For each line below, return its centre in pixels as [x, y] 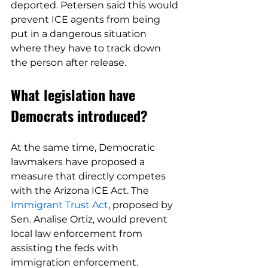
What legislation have [75, 95]
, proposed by [142, 205]
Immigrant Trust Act [60, 205]
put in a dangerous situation [80, 34]
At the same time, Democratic [84, 147]
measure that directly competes [89, 176]
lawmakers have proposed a [79, 162]
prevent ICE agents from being [87, 19]
